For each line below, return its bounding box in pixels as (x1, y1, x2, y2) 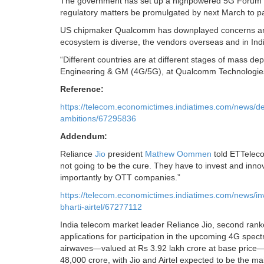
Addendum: (60, 131, 107, 141)
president (108, 149, 145, 159)
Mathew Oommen (145, 149, 212, 159)
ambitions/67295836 (60, 114, 136, 124)
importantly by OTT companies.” (60, 173, 180, 183)
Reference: (60, 84, 104, 94)
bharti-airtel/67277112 (60, 202, 142, 212)
